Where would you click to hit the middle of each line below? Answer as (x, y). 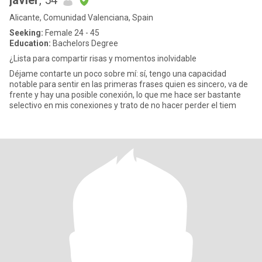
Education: (30, 43)
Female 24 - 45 (71, 33)
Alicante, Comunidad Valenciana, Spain (81, 18)
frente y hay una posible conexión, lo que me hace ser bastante (125, 95)
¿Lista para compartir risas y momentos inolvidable (103, 58)
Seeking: (26, 33)
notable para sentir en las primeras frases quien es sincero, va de (129, 84)
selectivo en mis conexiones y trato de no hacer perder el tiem (123, 105)
